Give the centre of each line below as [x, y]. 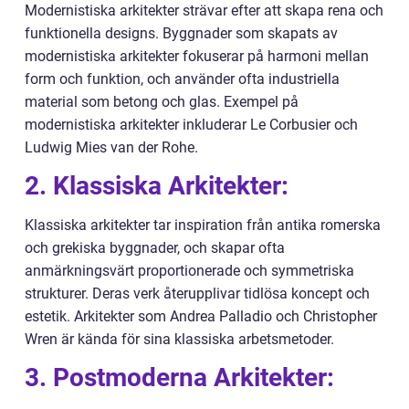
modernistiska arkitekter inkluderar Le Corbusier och [191, 125]
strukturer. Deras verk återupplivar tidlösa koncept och [197, 294]
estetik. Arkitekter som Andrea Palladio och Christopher [201, 317]
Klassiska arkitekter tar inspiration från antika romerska [203, 225]
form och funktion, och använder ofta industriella [182, 79]
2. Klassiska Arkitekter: [157, 186]
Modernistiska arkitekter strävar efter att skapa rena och [204, 11]
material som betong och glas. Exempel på [162, 102]
